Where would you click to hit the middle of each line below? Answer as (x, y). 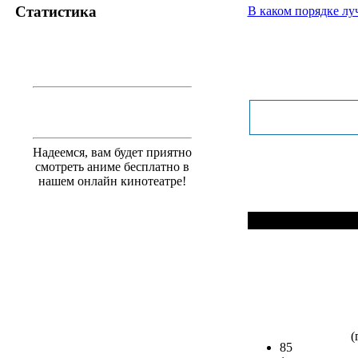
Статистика (56, 11)
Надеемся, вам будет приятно (112, 152)
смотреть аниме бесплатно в (112, 166)
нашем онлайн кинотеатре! (112, 181)
